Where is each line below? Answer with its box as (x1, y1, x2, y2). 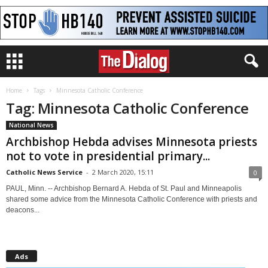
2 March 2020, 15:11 (92, 167, 154, 176)
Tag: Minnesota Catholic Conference (6, 98, 249, 118)
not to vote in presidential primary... (6, 148, 210, 164)
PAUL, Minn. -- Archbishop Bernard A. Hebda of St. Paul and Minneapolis (6, 184, 242, 193)
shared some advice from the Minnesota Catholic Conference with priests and (6, 195, 257, 203)
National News (9, 121, 54, 129)
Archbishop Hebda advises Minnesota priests (6, 134, 257, 150)
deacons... (6, 206, 39, 214)
